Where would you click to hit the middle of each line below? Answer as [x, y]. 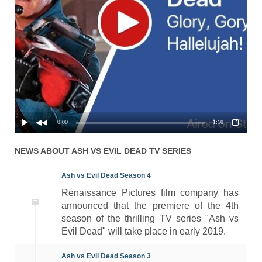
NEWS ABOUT [43, 151]
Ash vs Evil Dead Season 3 [106, 256]
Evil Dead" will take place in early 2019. [143, 231]
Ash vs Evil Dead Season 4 [106, 175]
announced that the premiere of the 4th [150, 205]
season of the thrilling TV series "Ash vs [150, 218]
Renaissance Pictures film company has [150, 192]
